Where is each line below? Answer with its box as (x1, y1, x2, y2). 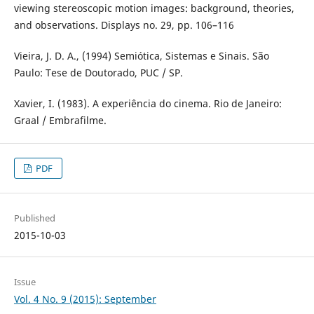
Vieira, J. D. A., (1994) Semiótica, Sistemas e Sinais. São (13, 48, 269, 62)
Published (13, 211, 55, 224)
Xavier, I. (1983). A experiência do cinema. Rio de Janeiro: (13, 96, 282, 110)
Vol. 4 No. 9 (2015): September (13, 292, 156, 306)
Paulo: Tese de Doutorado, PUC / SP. (13, 65, 183, 79)
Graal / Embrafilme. (13, 113, 107, 127)
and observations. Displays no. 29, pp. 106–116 (13, 18, 234, 32)
